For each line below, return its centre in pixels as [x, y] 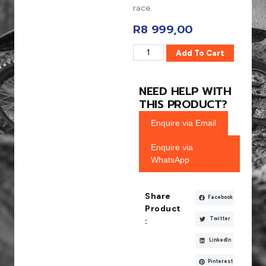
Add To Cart [200, 53]
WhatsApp [170, 159]
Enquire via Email [183, 123]
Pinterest [221, 262]
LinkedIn [220, 240]
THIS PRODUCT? [183, 104]
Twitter [220, 219]
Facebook [221, 197]
